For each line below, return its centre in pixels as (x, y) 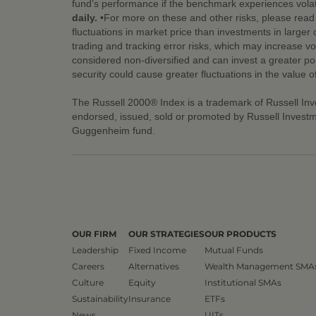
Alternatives (154, 266)
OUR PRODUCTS (241, 233)
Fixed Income (157, 250)
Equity (142, 282)
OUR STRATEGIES (166, 233)
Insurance (150, 298)
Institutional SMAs (243, 282)
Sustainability (100, 298)
